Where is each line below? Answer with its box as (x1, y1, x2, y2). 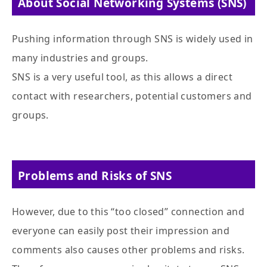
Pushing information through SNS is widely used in (12, 32, 253, 46)
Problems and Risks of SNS (18, 168, 172, 184)
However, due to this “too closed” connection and (12, 205, 245, 219)
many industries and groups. (12, 51, 148, 65)
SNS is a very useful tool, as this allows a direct (12, 70, 232, 84)
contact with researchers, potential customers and (12, 89, 252, 103)
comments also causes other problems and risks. (12, 243, 245, 257)
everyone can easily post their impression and (12, 224, 229, 238)
